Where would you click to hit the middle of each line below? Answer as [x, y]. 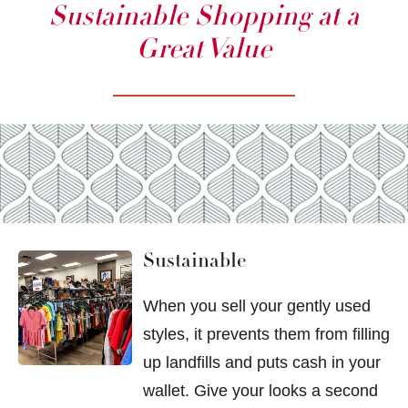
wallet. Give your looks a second [260, 391]
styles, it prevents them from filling [266, 335]
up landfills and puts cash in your [262, 363]
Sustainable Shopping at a [204, 18]
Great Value [204, 51]
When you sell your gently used [257, 306]
